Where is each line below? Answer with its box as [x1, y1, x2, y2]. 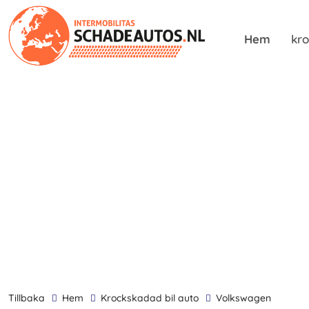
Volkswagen [222, 292, 271, 304]
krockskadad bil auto [107, 292, 199, 304]
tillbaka [14, 292, 45, 304]
